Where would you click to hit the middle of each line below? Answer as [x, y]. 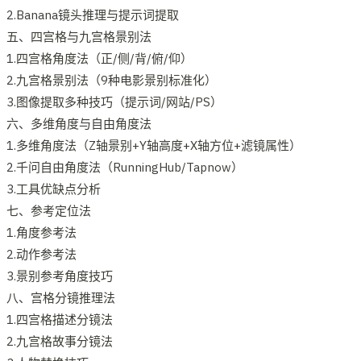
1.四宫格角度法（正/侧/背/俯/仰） [100, 58]
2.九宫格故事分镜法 [60, 341]
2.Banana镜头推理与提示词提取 [93, 15]
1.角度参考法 [41, 232]
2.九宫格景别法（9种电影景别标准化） [112, 80]
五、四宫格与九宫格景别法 [79, 36]
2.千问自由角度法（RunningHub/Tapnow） [125, 167]
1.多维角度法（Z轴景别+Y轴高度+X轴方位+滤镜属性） [154, 145]
